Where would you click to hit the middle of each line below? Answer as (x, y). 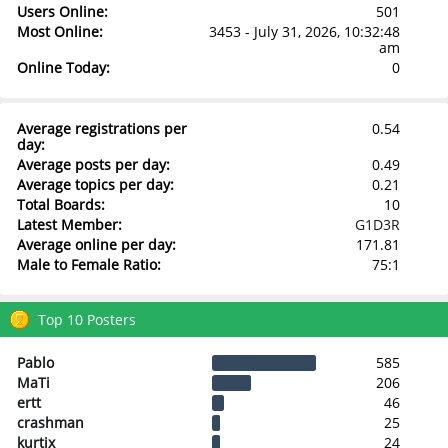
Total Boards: (60, 204)
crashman (50, 422)
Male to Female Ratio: (88, 264)
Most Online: (59, 31)
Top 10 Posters (87, 319)
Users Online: (62, 11)
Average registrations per (101, 128)
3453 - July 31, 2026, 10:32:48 (304, 31)
